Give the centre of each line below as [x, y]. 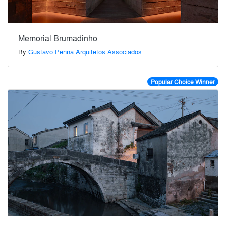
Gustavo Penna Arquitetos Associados [85, 52]
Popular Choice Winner [183, 82]
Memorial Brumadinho [58, 38]
